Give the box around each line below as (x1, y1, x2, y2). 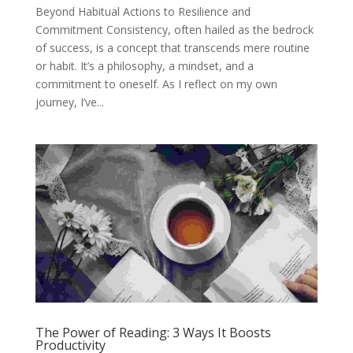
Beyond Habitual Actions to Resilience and (35, 3, 251, 19)
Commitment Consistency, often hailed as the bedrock (35, 21, 314, 37)
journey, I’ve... (35, 94, 104, 110)
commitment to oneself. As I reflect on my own (35, 76, 277, 91)
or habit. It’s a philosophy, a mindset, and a (35, 58, 254, 73)
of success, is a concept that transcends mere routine (35, 39, 310, 55)
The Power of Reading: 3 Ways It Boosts (35, 324, 271, 342)
